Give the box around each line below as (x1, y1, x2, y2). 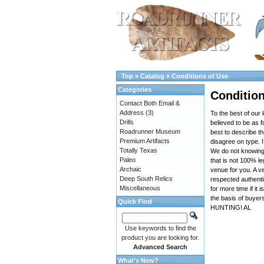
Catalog (140, 72, 164, 80)
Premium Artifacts (120, 137, 170, 144)
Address (120, 109, 144, 116)
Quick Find (118, 198, 152, 205)
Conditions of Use (171, 72, 228, 80)
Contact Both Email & (120, 100, 180, 107)
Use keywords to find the (124, 225, 196, 232)
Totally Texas (120, 147, 157, 154)
